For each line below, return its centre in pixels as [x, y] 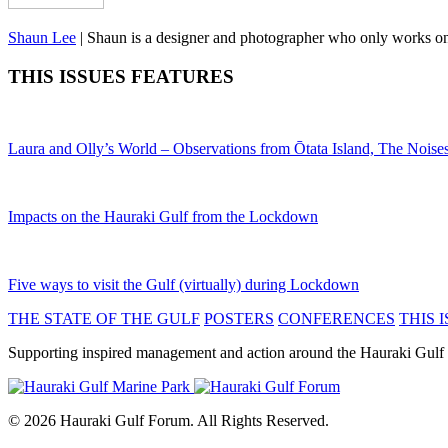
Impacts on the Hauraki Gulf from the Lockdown [163, 217]
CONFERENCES [336, 319]
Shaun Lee [42, 37]
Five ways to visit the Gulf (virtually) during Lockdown [183, 285]
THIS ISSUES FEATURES [121, 76]
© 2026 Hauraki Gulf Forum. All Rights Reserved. [168, 421]
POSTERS [239, 319]
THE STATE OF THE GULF [104, 319]
